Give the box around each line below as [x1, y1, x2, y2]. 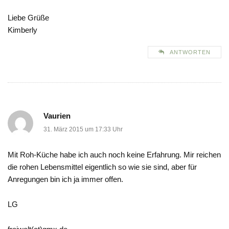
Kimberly [8, 26, 37, 35]
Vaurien [43, 111, 71, 121]
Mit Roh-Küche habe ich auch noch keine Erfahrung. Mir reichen [8, 150, 221, 159]
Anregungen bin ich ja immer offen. [8, 175, 123, 184]
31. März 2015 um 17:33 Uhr [43, 126, 123, 133]
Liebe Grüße [8, 13, 49, 22]
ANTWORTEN [170, 49, 211, 56]
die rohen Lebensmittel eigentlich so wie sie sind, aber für [8, 163, 197, 172]
